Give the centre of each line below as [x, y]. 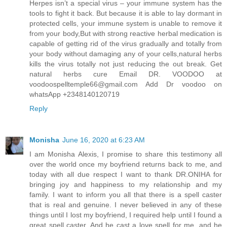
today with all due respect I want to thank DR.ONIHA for [126, 174]
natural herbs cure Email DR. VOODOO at [126, 74]
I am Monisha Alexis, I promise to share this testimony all [126, 154]
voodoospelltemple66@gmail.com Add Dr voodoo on [126, 84]
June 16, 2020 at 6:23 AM [104, 140]
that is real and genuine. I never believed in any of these [126, 204]
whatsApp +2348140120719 [74, 94]
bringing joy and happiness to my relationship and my [126, 184]
